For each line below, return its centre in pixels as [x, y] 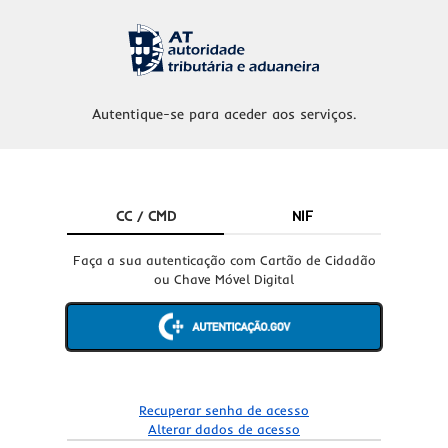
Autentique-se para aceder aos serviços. [224, 114]
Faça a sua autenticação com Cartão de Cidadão [224, 259]
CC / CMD [145, 215]
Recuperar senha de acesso [224, 409]
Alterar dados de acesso [224, 428]
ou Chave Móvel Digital [224, 278]
